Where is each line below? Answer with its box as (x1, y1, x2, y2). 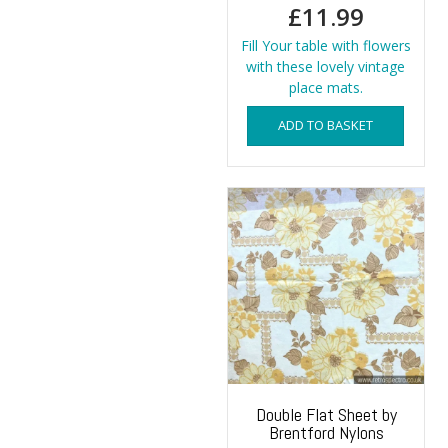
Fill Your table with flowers (240, 35, 411, 55)
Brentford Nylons (268, 420, 384, 444)
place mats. (288, 77, 363, 97)
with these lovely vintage (246, 56, 406, 76)
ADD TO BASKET (278, 115, 374, 134)
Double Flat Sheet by (255, 402, 397, 426)
